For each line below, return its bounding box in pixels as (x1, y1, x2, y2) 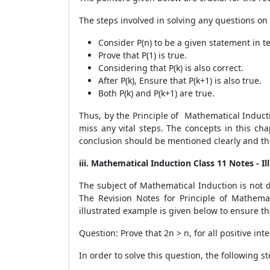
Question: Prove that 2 (79, 227, 169, 239)
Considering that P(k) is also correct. (98, 62, 243, 74)
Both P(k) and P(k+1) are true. (98, 87, 217, 99)
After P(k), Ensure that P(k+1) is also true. (98, 75, 262, 86)
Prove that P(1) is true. (98, 49, 187, 61)
